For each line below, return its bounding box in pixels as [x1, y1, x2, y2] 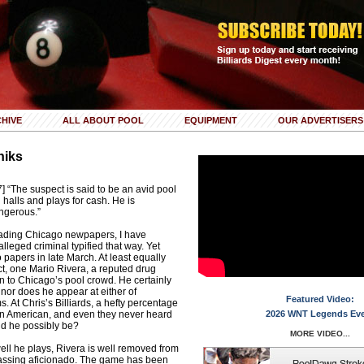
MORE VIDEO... [289, 329, 350, 338]
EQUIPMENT [184, 115, 237, 125]
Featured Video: [285, 294, 354, 304]
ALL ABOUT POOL [63, 115, 144, 125]
